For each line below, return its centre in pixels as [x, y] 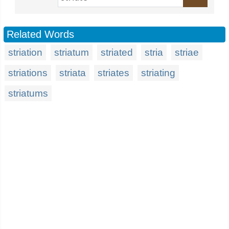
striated [117, 52]
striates [113, 73]
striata [73, 73]
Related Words [40, 34]
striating [158, 73]
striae [187, 52]
